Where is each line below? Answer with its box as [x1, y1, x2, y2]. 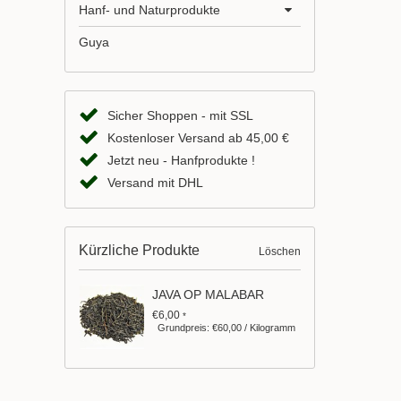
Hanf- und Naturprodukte [79, 2, 220, 17]
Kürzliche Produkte [79, 242, 200, 258]
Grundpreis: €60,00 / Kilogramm [158, 321, 296, 333]
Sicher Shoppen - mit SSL [107, 107, 253, 123]
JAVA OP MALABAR [152, 286, 265, 302]
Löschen [259, 244, 301, 258]
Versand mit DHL [107, 175, 203, 190]
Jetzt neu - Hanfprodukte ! [107, 152, 255, 167]
